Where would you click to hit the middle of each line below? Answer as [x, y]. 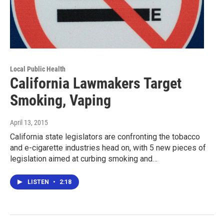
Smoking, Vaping [60, 100]
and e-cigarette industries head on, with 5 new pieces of [108, 147]
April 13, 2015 [29, 122]
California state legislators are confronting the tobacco [105, 136]
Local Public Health [38, 69]
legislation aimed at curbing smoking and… [84, 158]
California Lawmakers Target [96, 83]
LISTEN [39, 182]
